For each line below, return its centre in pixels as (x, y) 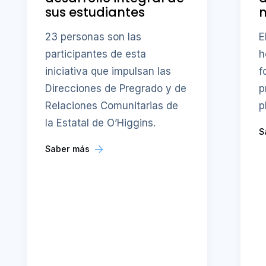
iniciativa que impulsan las (108, 71)
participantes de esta (96, 54)
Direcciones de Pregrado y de (116, 88)
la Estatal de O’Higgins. (101, 123)
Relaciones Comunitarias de (112, 105)
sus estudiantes (95, 12)
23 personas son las (94, 37)
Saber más (69, 148)
